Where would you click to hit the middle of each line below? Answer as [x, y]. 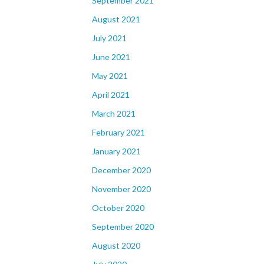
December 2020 [121, 170]
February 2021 [118, 132]
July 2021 [109, 38]
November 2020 [121, 189]
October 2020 [118, 208]
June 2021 [111, 57]
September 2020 [123, 227]
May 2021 [110, 76]
